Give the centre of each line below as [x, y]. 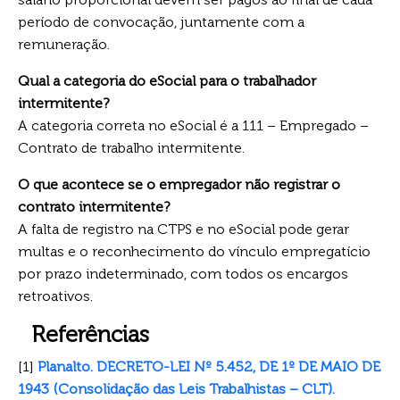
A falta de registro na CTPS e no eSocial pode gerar [183, 229]
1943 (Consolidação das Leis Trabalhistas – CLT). [176, 388]
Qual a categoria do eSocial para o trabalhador [167, 80]
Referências [90, 334]
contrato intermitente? [94, 206]
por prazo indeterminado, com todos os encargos [183, 273]
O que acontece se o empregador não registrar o [179, 184]
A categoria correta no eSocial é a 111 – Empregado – [193, 125]
